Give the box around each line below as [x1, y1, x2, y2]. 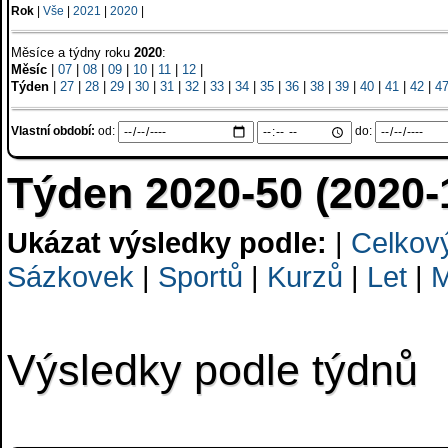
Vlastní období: [11, 124, 95, 139]
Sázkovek [7, 260, 134, 293]
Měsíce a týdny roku [11, 45, 134, 60]
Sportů [158, 260, 243, 293]
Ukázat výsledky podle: [7, 226, 327, 259]
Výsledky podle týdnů [7, 346, 418, 394]
